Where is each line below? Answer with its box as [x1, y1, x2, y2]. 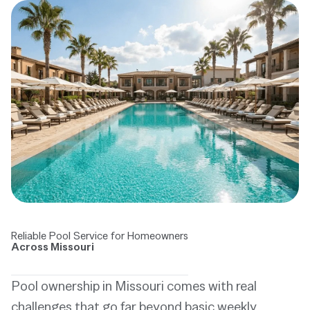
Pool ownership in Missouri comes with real [11, 276, 257, 295]
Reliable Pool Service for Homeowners [11, 228, 188, 243]
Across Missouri [11, 239, 94, 254]
